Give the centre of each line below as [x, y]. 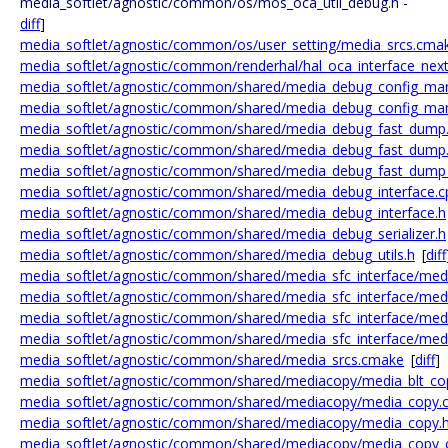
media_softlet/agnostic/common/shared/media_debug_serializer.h [233, 233]
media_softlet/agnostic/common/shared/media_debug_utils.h [217, 254]
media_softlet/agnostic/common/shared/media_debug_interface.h [233, 212]
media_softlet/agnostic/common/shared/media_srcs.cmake [212, 359]
